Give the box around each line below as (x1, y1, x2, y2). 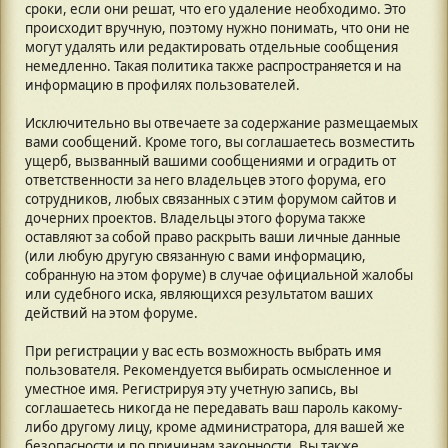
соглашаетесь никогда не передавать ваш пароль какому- (25, 399, 402, 417)
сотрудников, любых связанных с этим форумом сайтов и (25, 190, 397, 208)
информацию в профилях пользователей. (25, 76, 300, 94)
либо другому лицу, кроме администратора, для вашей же (25, 418, 405, 436)
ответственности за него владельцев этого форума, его (25, 171, 386, 189)
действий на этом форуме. (25, 304, 198, 322)
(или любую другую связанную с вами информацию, (25, 247, 366, 265)
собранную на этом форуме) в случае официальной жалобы (25, 266, 413, 284)
